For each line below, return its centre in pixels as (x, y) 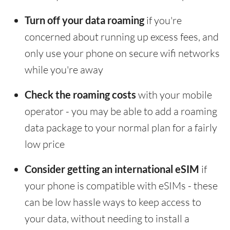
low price (45, 144)
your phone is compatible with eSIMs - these (121, 186)
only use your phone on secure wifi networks (122, 53)
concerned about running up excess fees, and (122, 37)
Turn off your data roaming (84, 20)
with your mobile (174, 95)
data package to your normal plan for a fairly (121, 128)
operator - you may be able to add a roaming (121, 111)
